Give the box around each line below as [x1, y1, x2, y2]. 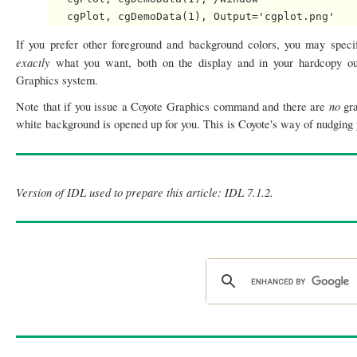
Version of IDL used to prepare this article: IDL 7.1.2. [16, 184, 273, 201]
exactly [16, 54, 56, 71]
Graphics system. [16, 73, 98, 88]
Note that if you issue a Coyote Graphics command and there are [16, 99, 329, 115]
